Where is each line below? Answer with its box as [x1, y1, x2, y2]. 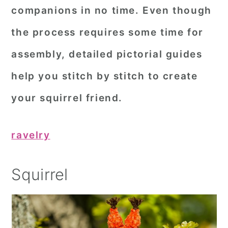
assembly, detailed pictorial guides [11, 48, 203, 60]
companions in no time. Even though [11, 5, 212, 16]
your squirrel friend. [11, 92, 123, 104]
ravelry [11, 129, 50, 141]
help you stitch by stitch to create [11, 70, 198, 82]
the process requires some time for [11, 26, 204, 38]
